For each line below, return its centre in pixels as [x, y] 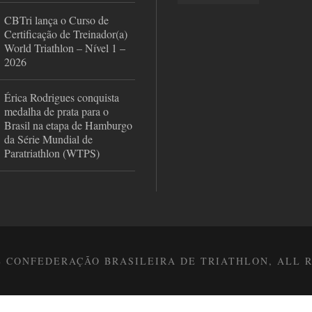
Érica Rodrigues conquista [61, 97]
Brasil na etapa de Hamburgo [68, 125]
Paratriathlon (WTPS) [52, 153]
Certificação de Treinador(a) [65, 34]
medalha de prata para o [56, 111]
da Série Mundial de [48, 139]
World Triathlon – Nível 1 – [64, 48]
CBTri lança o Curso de [56, 20]
